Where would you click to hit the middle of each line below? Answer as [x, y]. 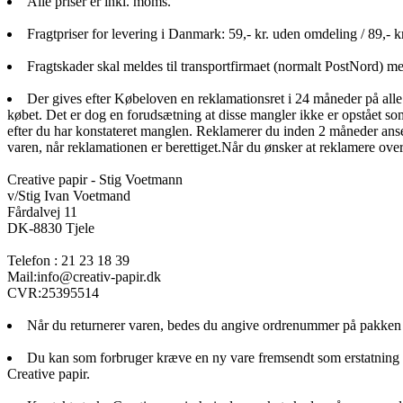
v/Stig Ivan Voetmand [69, 195]
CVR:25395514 [53, 292]
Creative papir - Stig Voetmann [95, 179]
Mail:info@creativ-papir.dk [84, 276]
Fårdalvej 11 [42, 211]
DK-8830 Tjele [51, 228]
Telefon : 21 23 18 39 [68, 260]
